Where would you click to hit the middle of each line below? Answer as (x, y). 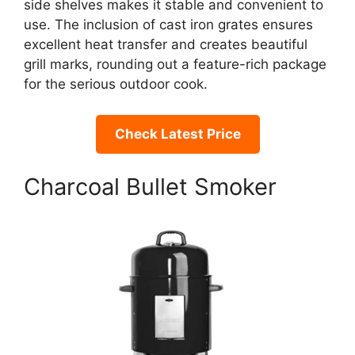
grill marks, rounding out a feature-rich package (175, 65)
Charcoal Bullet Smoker (150, 187)
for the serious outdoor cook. (116, 84)
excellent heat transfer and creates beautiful (166, 45)
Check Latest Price (177, 134)
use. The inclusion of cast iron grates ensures (168, 25)
